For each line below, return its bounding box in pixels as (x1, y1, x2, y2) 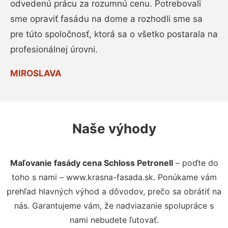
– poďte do (173, 157, 218, 168)
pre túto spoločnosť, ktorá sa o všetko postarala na (10, 28, 218, 39)
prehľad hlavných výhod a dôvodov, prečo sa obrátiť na (7, 186, 221, 196)
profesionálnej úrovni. (10, 44, 98, 54)
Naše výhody (72, 120, 156, 136)
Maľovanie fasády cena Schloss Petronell (10, 157, 173, 168)
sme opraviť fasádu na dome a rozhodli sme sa (10, 13, 203, 24)
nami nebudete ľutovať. (69, 214, 159, 225)
